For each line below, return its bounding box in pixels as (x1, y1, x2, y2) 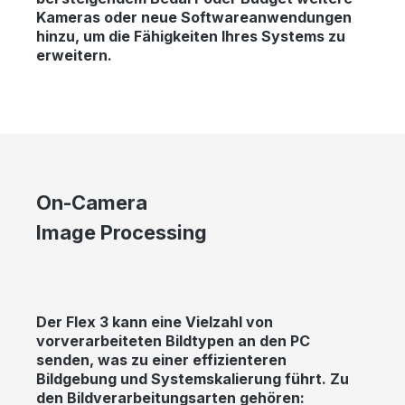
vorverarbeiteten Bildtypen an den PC (36, 331, 310, 350)
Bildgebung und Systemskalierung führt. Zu (36, 369, 349, 388)
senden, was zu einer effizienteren (36, 350, 287, 369)
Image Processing (36, 220, 207, 244)
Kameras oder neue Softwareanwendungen (36, 7, 352, 26)
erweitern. (36, 45, 112, 64)
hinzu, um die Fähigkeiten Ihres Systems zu (36, 26, 345, 45)
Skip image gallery (58, 116, 183, 135)
